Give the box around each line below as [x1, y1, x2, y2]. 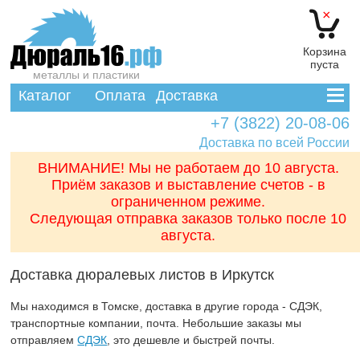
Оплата [94, 88, 145, 104]
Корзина [303, 45, 347, 58]
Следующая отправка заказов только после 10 [30, 211, 346, 227]
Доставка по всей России [198, 136, 350, 149]
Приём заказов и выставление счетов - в [51, 177, 325, 193]
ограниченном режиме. [111, 194, 265, 210]
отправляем [10, 333, 78, 346]
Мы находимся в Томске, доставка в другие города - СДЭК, [10, 300, 323, 313]
